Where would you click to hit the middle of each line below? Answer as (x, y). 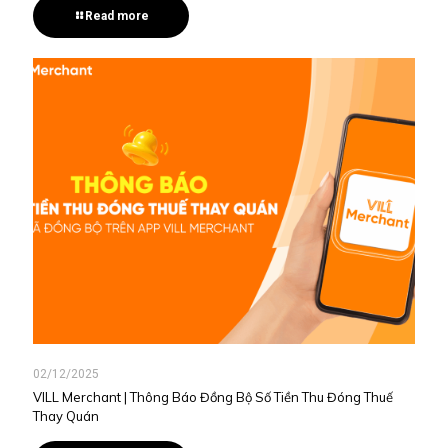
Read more (117, 15)
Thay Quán (66, 416)
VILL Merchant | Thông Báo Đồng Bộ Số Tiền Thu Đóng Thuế (213, 397)
